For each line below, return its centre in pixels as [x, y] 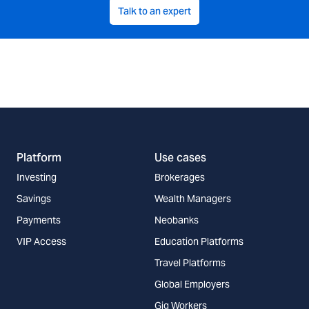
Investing [37, 177]
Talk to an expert [154, 11]
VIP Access [41, 241]
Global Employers [192, 284]
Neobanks [177, 220]
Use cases [180, 157]
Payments [39, 220]
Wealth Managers [193, 198]
